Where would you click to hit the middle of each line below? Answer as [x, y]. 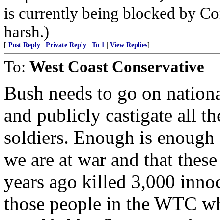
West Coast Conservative [117, 67]
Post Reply [24, 45]
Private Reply [66, 45]
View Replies [129, 45]
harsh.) [27, 32]
